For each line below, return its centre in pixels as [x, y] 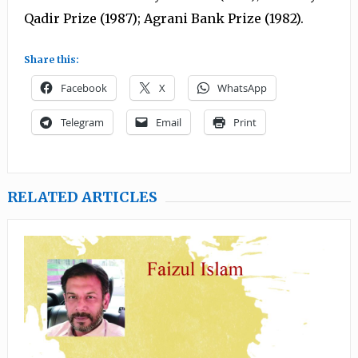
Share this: [51, 60]
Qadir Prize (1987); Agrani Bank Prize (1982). [163, 19]
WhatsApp [242, 88]
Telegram [82, 123]
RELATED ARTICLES [82, 197]
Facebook [84, 88]
